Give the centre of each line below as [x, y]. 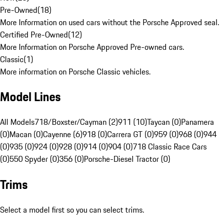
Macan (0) [26, 134]
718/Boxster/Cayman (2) [76, 122]
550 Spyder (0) [34, 159]
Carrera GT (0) [130, 134]
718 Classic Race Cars [170, 147]
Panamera [198, 122]
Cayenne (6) [63, 134]
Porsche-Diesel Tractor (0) [127, 159]
